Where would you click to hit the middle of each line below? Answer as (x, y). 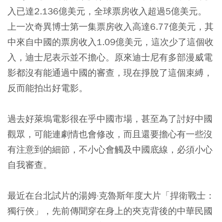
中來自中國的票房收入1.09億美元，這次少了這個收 (111, 42)
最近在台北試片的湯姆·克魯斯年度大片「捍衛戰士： (111, 195)
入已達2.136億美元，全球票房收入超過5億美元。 (107, 11)
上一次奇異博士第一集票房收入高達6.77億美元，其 (111, 26)
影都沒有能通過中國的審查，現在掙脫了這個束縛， (110, 72)
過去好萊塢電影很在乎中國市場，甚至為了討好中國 (110, 118)
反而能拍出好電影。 (48, 88)
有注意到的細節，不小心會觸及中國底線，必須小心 (110, 149)
